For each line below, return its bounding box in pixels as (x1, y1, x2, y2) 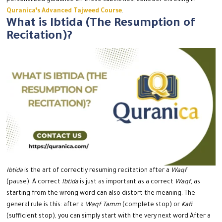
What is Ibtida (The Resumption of (6, 17, 196, 31)
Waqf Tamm (85, 201, 121, 209)
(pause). (6, 178, 33, 186)
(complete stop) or (121, 201, 182, 209)
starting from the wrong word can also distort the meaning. (6, 190, 185, 197)
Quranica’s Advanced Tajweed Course (6, 8, 122, 15)
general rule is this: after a (6, 201, 86, 209)
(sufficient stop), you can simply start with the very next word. (6, 213, 190, 220)
